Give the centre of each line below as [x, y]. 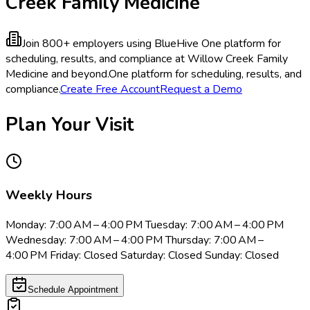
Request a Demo [201, 90]
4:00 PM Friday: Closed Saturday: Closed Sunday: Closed [142, 256]
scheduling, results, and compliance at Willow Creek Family [147, 59]
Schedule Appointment [73, 290]
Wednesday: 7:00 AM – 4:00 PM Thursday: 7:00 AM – [136, 240]
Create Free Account [110, 90]
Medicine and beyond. [57, 74]
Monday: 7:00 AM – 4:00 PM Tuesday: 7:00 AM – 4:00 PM [145, 225]
